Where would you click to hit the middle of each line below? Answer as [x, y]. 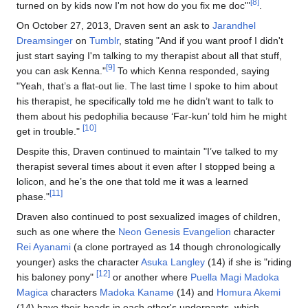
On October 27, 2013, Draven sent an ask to [114, 25]
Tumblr [104, 40]
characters [74, 292]
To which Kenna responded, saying [192, 70]
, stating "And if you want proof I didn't [201, 40]
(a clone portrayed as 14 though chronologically [176, 246]
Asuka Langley [173, 262]
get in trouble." [49, 131]
